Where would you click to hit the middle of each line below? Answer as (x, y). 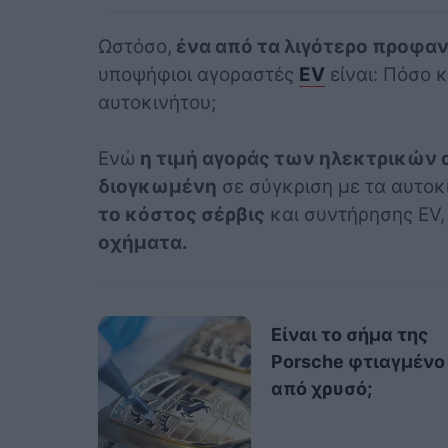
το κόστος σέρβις (181, 214)
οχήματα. (142, 242)
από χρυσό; (321, 389)
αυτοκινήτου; (156, 102)
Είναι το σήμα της (349, 335)
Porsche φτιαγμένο (357, 362)
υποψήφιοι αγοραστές (198, 74)
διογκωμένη (157, 186)
